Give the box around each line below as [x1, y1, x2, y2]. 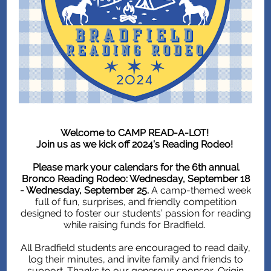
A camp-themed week [149, 184, 251, 196]
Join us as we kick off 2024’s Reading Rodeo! [36, 139, 235, 150]
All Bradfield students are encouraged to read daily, [21, 242, 250, 253]
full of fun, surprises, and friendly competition [34, 196, 237, 207]
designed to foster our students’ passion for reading [20, 207, 251, 219]
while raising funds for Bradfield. [63, 219, 208, 230]
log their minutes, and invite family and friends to [28, 253, 243, 265]
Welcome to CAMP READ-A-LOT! [60, 127, 211, 139]
